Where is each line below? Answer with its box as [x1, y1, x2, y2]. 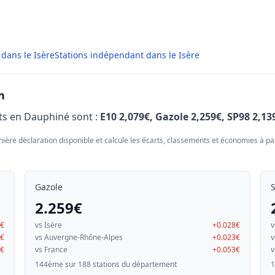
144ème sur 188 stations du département [35, 259, 177, 269]
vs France [35, 244, 68, 255]
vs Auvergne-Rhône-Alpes [35, 232, 123, 242]
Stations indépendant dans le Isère [55, 49, 199, 61]
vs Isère [35, 220, 62, 230]
